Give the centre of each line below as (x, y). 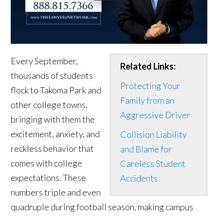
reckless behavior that (53, 149)
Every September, (45, 61)
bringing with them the (53, 119)
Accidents (139, 178)
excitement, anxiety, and (55, 134)
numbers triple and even (56, 192)
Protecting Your (150, 86)
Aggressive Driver (155, 115)
